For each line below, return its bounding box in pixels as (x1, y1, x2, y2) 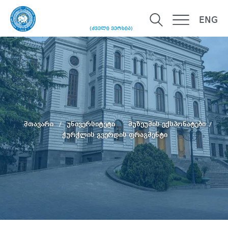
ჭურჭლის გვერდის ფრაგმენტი (62, 131, 167, 138)
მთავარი (23, 120, 55, 128)
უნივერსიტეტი (66, 120, 117, 128)
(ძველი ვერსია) (90, 26, 133, 32)
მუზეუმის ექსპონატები (128, 120, 206, 128)
